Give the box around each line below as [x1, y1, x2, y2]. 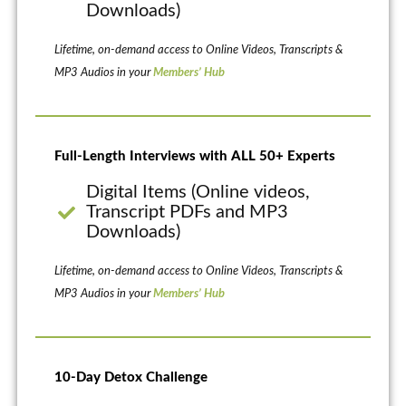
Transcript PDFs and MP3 [86, 203, 289, 222]
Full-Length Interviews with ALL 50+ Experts [53, 150, 335, 164]
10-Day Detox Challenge [53, 371, 208, 385]
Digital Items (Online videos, [86, 183, 311, 202]
